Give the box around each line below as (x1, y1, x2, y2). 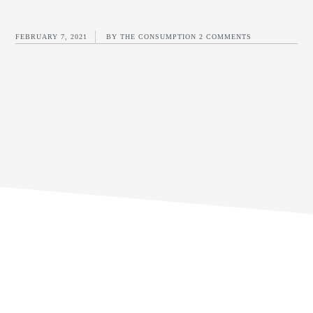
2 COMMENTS (199, 33, 252, 41)
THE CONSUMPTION (120, 33, 197, 41)
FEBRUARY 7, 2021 (15, 33, 88, 41)
